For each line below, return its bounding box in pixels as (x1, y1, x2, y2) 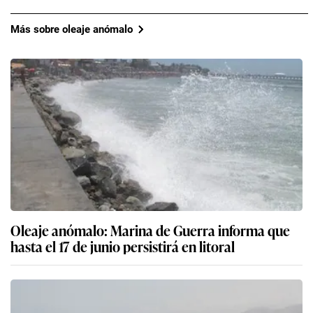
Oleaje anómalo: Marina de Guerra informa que (10, 219, 290, 241)
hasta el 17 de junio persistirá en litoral (10, 235, 235, 257)
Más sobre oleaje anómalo (10, 22, 133, 36)
